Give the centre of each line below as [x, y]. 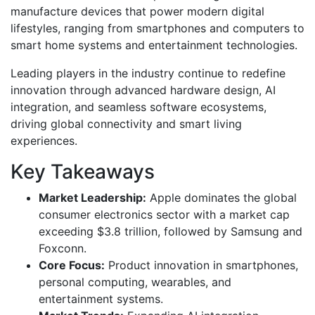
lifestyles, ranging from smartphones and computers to [157, 28]
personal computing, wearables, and [135, 282]
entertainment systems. [101, 298]
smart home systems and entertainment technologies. [154, 45]
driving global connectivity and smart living [126, 123]
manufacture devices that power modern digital [137, 11]
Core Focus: [72, 265]
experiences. [44, 140]
